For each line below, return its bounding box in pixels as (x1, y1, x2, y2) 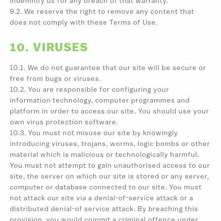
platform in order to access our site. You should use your (10, 108, 209, 115)
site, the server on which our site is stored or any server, (10, 173, 209, 181)
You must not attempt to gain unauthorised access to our (10, 162, 210, 170)
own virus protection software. (10, 118, 118, 126)
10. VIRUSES (10, 42, 88, 55)
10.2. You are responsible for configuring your (10, 86, 169, 94)
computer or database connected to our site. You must (10, 184, 202, 191)
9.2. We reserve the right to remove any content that (10, 8, 194, 16)
